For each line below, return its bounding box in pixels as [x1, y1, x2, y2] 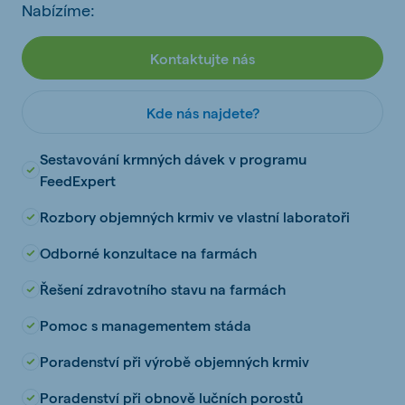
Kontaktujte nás [150, 49, 255, 67]
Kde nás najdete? [146, 103, 259, 121]
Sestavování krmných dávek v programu [40, 150, 306, 167]
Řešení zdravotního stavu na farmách [40, 280, 286, 297]
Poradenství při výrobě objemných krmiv [40, 353, 309, 370]
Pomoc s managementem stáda [40, 316, 251, 334]
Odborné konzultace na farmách [40, 244, 257, 261]
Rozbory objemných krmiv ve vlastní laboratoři [40, 208, 350, 225]
